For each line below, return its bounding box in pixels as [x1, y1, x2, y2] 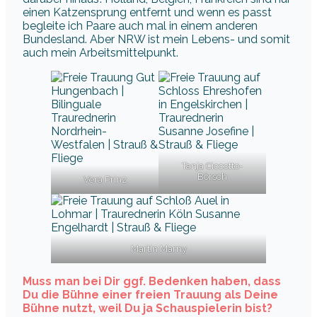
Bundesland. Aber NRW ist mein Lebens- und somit [23, 32, 290, 46]
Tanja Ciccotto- [182, 160, 243, 171]
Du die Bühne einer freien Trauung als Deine [23, 287, 278, 301]
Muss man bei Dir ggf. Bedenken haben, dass [23, 274, 281, 288]
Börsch [197, 171, 227, 182]
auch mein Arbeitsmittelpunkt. [23, 45, 178, 59]
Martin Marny [130, 243, 187, 254]
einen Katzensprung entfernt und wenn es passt [23, 5, 272, 19]
